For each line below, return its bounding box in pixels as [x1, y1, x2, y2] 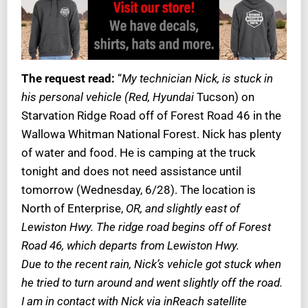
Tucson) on [194, 89, 254, 104]
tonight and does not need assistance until [21, 164, 241, 178]
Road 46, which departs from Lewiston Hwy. [21, 238, 239, 252]
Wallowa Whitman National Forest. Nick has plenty [21, 126, 281, 141]
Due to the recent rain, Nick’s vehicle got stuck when [21, 256, 281, 271]
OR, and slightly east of [123, 201, 240, 215]
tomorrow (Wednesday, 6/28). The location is [21, 182, 256, 197]
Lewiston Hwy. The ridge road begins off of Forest [21, 219, 271, 234]
